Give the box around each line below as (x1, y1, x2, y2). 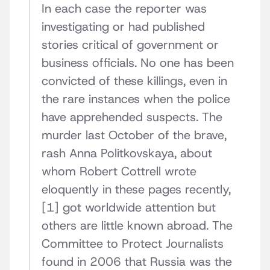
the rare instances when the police (42, 91, 230, 107)
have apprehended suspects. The (42, 109, 222, 125)
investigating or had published (42, 19, 205, 35)
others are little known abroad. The (42, 218, 233, 234)
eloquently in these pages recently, (42, 181, 231, 198)
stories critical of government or (42, 37, 219, 53)
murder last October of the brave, (42, 127, 227, 143)
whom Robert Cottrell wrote (42, 163, 196, 180)
